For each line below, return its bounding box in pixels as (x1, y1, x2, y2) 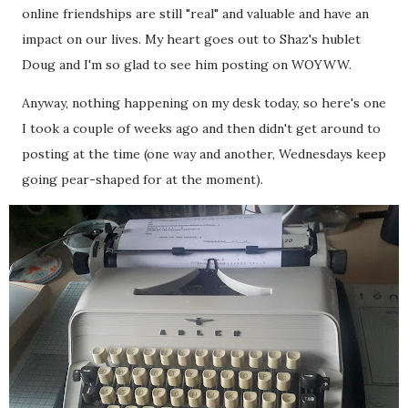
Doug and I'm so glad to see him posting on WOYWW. (22, 56, 352, 73)
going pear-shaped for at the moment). (22, 171, 267, 188)
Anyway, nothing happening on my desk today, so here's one (22, 95, 386, 111)
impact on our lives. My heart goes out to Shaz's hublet (22, 31, 361, 47)
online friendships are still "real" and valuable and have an (22, 5, 369, 22)
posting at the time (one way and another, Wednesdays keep (22, 146, 386, 162)
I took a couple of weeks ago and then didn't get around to (22, 120, 381, 137)
